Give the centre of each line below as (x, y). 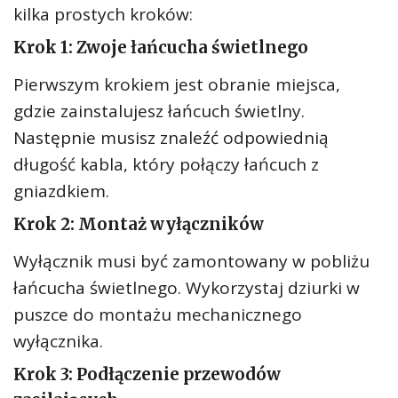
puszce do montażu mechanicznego (158, 314)
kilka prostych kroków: (103, 14)
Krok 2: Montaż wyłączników (139, 224)
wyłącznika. (58, 341)
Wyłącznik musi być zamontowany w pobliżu (191, 261)
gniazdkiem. (61, 191)
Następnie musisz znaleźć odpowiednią (171, 138)
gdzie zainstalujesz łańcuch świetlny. (159, 111)
